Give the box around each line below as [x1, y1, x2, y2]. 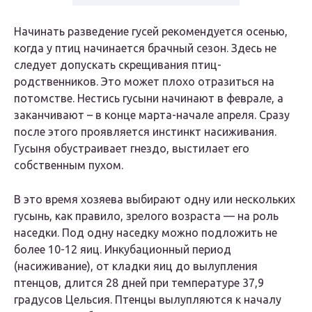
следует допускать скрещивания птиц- [14, 58, 221, 72]
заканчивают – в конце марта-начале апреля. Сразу [14, 109, 290, 122]
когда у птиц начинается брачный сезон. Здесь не [14, 42, 276, 55]
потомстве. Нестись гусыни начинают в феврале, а [14, 92, 283, 105]
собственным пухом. [14, 159, 123, 172]
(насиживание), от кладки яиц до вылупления [14, 260, 258, 273]
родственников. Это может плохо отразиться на [14, 75, 274, 88]
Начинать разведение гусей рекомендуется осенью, [14, 25, 288, 38]
